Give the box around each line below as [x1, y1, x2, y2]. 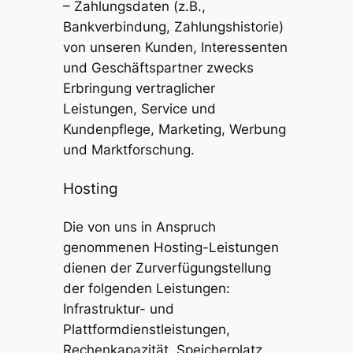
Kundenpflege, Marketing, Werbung [62, 121, 286, 138]
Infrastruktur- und [62, 300, 174, 317]
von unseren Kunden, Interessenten [62, 39, 288, 56]
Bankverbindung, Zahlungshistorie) [62, 19, 284, 35]
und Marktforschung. [62, 142, 195, 158]
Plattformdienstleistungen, [62, 321, 230, 337]
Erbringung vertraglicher [62, 80, 215, 97]
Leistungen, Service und [62, 101, 216, 117]
